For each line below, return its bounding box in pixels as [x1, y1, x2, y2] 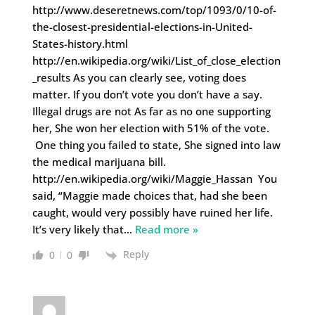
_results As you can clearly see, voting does [32, 70, 246, 85]
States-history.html [32, 37, 128, 51]
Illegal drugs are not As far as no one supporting [32, 104, 271, 119]
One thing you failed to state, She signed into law [32, 138, 281, 153]
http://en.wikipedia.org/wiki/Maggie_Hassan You [32, 172, 277, 186]
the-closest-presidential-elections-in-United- [32, 20, 252, 34]
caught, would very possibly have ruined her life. [32, 205, 273, 220]
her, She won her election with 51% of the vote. [32, 121, 269, 136]
